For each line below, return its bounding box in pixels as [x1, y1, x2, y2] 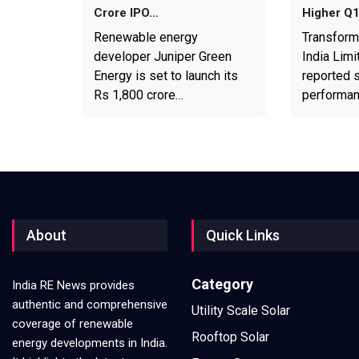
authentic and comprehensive [12, 297, 167, 313]
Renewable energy [94, 30, 198, 46]
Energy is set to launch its [94, 68, 238, 84]
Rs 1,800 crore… [94, 87, 184, 103]
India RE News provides [12, 278, 135, 293]
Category [192, 276, 253, 293]
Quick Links [206, 227, 280, 244]
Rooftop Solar [192, 329, 269, 345]
